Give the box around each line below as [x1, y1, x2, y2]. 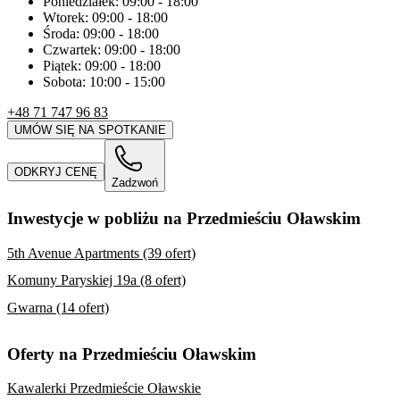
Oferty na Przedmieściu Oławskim [7, 344, 256, 363]
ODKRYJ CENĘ [14, 165, 97, 179]
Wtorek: [43, 9, 92, 25]
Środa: [43, 25, 83, 41]
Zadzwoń [112, 176, 158, 190]
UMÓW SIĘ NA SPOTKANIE [14, 122, 166, 137]
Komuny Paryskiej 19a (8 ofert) [7, 272, 186, 288]
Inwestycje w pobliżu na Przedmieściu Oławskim [7, 208, 361, 228]
